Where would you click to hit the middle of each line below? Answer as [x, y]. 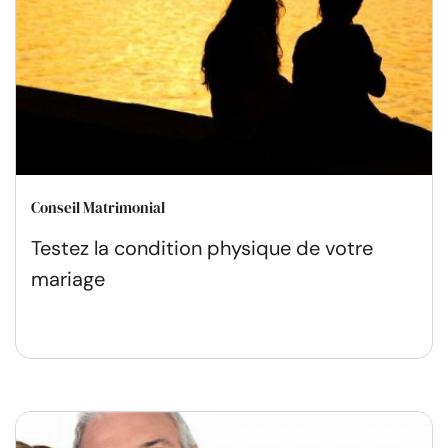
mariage [68, 278]
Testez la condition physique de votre [202, 247]
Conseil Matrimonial [98, 207]
